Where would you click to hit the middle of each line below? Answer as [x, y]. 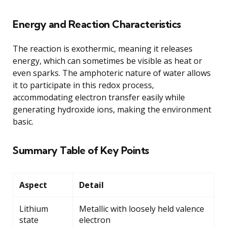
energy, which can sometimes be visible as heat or [107, 61]
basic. [23, 121]
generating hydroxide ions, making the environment [112, 109]
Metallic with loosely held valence [142, 209]
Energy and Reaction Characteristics [97, 24]
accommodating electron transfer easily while [99, 97]
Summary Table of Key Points [81, 150]
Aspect [33, 185]
